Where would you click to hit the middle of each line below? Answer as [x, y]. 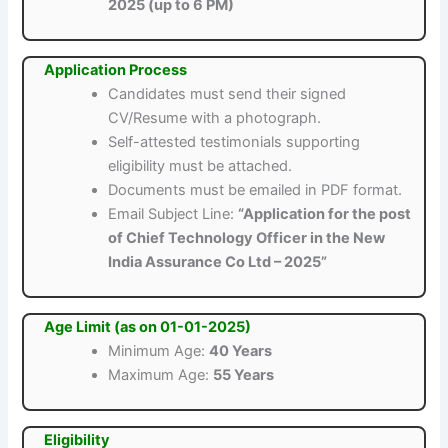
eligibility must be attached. [200, 166]
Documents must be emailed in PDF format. [255, 190]
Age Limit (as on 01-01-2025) [148, 327]
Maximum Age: [161, 375]
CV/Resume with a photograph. [215, 118]
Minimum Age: [159, 351]
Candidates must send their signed [227, 94]
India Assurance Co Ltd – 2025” [218, 262]
